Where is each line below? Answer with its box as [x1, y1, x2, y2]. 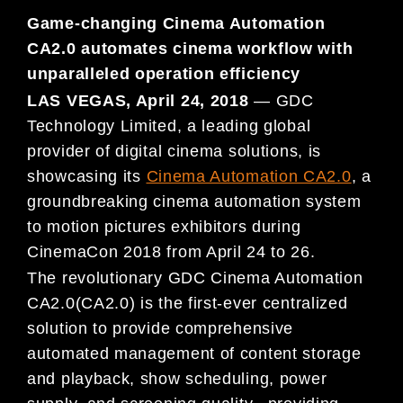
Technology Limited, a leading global [27, 116, 311, 135]
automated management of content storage [27, 345, 362, 363]
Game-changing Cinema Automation [27, 14, 326, 33]
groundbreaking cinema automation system [27, 192, 362, 210]
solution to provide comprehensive [27, 319, 294, 338]
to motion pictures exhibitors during [27, 217, 301, 236]
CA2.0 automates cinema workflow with [27, 40, 354, 58]
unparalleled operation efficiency [27, 65, 301, 84]
